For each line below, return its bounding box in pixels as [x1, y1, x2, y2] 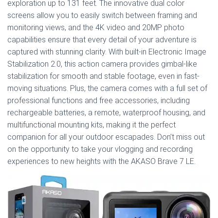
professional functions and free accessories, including [7, 96, 190, 105]
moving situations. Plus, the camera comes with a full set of [7, 84, 207, 93]
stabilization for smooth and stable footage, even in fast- [7, 72, 200, 81]
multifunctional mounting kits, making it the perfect [7, 120, 176, 129]
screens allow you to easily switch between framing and [7, 11, 197, 20]
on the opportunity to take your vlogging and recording [7, 145, 193, 154]
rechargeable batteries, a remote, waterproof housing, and [7, 108, 205, 117]
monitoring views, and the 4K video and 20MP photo [7, 23, 184, 32]
